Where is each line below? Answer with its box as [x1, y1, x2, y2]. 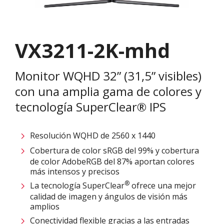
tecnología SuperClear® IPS [15, 98, 166, 115]
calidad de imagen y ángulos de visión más [30, 190, 187, 202]
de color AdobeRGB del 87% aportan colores [30, 155, 194, 167]
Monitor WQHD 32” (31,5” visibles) [15, 67, 201, 84]
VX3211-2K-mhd [15, 36, 170, 64]
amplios [30, 200, 59, 212]
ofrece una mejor [129, 179, 196, 191]
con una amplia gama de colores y [15, 82, 201, 99]
